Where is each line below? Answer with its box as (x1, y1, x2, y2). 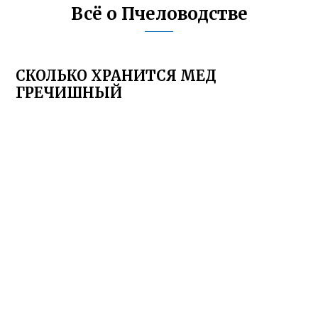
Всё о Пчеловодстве (70, 3, 248, 25)
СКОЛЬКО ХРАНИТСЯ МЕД (16, 67, 217, 84)
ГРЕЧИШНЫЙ (16, 84, 123, 102)
